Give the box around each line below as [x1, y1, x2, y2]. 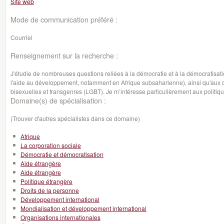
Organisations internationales [20, 213, 100, 221]
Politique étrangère [20, 177, 72, 185]
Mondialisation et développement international [20, 204, 146, 212]
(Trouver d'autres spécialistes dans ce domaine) [10, 114, 140, 122]
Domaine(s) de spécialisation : [10, 95, 106, 105]
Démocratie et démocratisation [20, 150, 103, 158]
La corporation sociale [20, 141, 81, 149]
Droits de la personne [20, 186, 79, 194]
